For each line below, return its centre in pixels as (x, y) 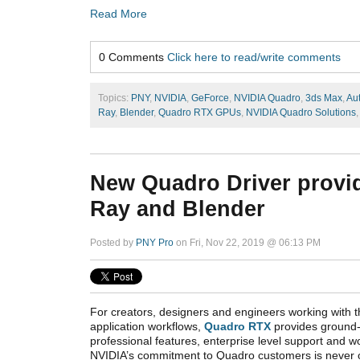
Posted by (113, 243)
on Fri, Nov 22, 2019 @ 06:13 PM (247, 243)
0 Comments (133, 57)
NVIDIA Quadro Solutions (301, 112)
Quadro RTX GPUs (200, 112)
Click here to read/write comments (254, 57)
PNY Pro (155, 243)
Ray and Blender (178, 209)
